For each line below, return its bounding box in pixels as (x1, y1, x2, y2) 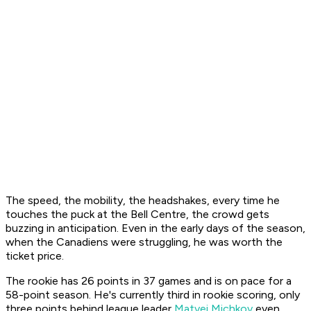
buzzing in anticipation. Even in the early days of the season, (6, 221, 305, 235)
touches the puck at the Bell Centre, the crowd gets (6, 208, 269, 221)
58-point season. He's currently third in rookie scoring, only (6, 288, 300, 302)
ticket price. (6, 249, 67, 263)
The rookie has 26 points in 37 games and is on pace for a (6, 274, 292, 288)
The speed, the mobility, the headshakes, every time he (6, 194, 280, 208)
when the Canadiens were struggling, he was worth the (6, 235, 283, 249)
